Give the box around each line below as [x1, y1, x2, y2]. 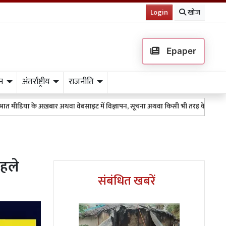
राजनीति [68, 75, 94, 89]
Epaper [164, 46, 196, 56]
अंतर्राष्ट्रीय [22, 75, 50, 89]
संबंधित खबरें [98, 171, 155, 191]
